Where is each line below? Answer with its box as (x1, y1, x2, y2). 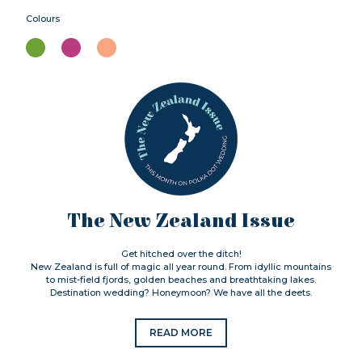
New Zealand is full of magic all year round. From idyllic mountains (31, 261, 331, 273)
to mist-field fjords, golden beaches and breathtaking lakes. (46, 274, 316, 286)
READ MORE (149, 326, 213, 339)
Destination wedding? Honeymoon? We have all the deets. (50, 287, 312, 299)
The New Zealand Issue (67, 210, 295, 234)
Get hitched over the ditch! (120, 248, 242, 260)
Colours (26, 13, 60, 25)
